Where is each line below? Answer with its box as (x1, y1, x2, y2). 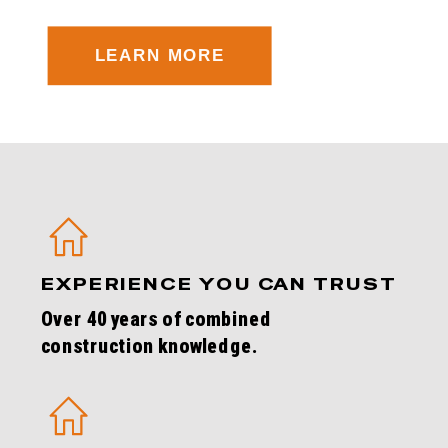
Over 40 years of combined (40, 307, 272, 331)
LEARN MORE (94, 45, 225, 66)
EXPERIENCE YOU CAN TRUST (40, 272, 398, 296)
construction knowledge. (40, 334, 258, 357)
